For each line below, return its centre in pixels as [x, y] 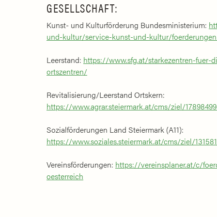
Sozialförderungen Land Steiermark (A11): [115, 129]
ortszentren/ [67, 71]
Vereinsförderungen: [81, 164]
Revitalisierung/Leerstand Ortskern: [106, 94]
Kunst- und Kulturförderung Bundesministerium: [128, 25]
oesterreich [65, 176]
